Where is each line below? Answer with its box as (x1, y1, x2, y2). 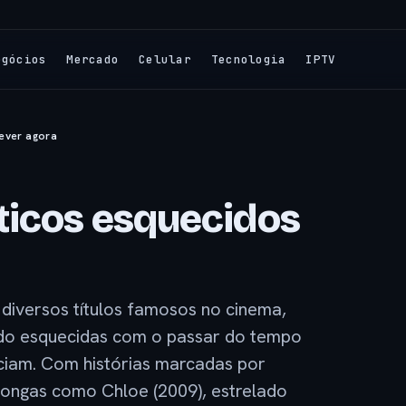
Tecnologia (210, 51, 286, 67)
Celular (139, 51, 191, 67)
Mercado (66, 51, 120, 67)
